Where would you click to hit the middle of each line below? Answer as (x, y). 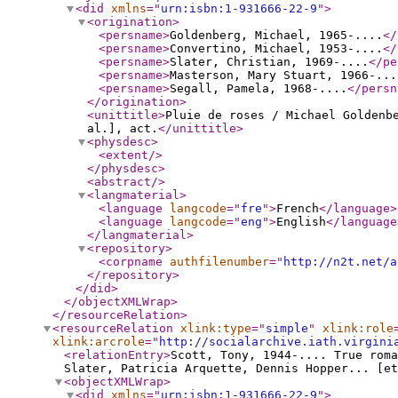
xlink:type (216, 328)
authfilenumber (219, 262)
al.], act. (123, 128)
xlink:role (358, 328)
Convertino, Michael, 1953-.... (276, 48)
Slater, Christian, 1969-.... (269, 62)
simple (287, 328)
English (301, 222)
